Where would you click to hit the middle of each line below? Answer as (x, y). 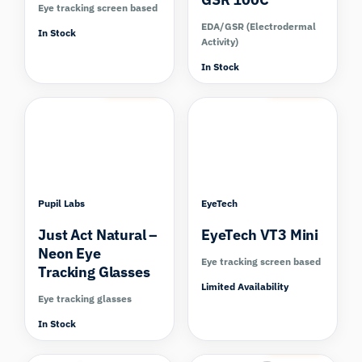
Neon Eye (69, 253)
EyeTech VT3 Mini (260, 234)
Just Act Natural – (98, 234)
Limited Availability (245, 286)
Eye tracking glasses (85, 298)
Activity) (220, 41)
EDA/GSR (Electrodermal (259, 26)
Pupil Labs (62, 203)
